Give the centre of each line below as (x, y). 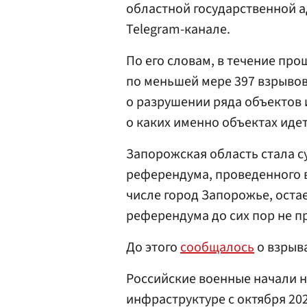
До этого (153, 247)
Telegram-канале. (178, 29)
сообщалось (217, 247)
